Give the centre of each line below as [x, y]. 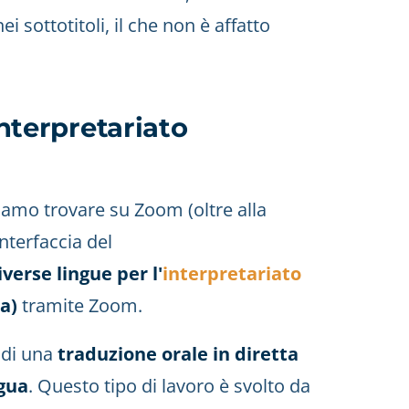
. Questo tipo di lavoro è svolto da [169, 386]
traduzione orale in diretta [178, 354]
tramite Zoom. [82, 305]
